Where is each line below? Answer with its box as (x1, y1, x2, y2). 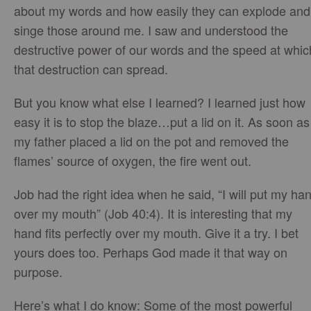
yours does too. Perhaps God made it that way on (14, 243, 287, 261)
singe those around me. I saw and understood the (14, 21, 288, 39)
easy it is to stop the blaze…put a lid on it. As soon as (14, 112, 310, 131)
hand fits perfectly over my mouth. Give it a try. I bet (14, 224, 299, 242)
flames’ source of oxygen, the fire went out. (14, 151, 251, 169)
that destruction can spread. (14, 60, 168, 78)
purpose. (14, 262, 62, 280)
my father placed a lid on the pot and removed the (14, 132, 289, 150)
